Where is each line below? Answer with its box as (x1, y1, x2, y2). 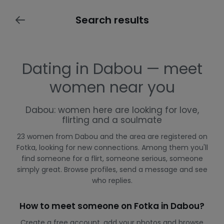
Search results (75, 13, 149, 27)
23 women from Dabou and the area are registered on (16, 131, 207, 141)
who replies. (91, 175, 132, 185)
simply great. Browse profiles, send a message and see (16, 164, 207, 174)
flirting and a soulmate (62, 114, 162, 126)
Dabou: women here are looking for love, (25, 104, 199, 116)
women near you (49, 77, 175, 98)
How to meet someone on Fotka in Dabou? (19, 200, 204, 212)
